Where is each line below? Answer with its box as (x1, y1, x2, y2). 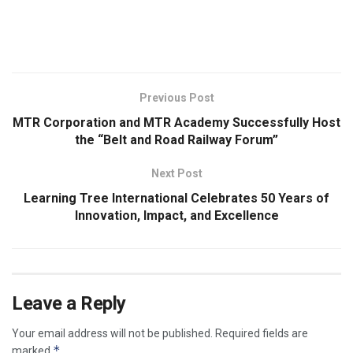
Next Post (150, 166, 203, 180)
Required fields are (215, 326, 308, 340)
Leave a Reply (12, 292, 126, 314)
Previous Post (139, 91, 214, 104)
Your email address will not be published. (12, 326, 213, 340)
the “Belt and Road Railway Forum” (75, 132, 278, 147)
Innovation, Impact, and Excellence (74, 207, 279, 223)
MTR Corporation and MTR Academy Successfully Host (13, 114, 340, 130)
